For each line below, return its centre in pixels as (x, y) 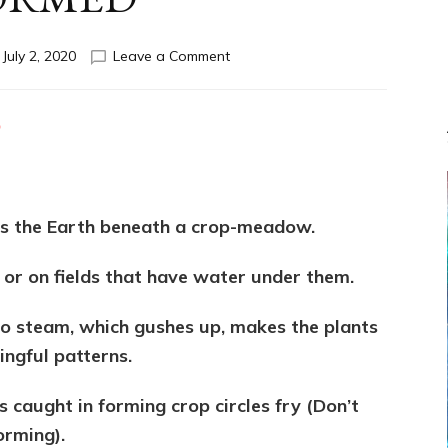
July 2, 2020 (39, 56)
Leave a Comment (171, 56)
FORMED (256, 160)
